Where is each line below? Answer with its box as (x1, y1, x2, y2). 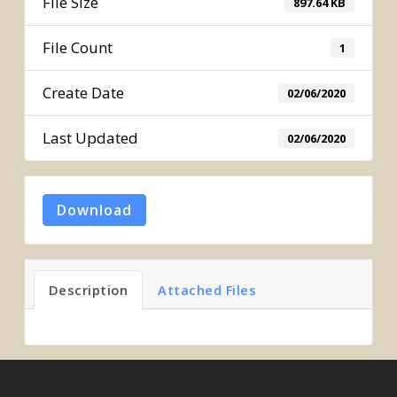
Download (56, 200, 132, 220)
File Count (42, 37, 113, 58)
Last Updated (42, 128, 138, 148)
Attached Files (158, 281, 257, 299)
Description (48, 281, 128, 299)
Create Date (42, 82, 124, 103)
